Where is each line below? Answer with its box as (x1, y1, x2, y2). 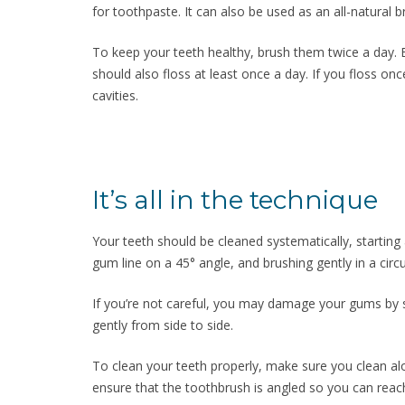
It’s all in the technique (92, 184, 378, 215)
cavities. (92, 87, 138, 104)
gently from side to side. (92, 316, 233, 334)
